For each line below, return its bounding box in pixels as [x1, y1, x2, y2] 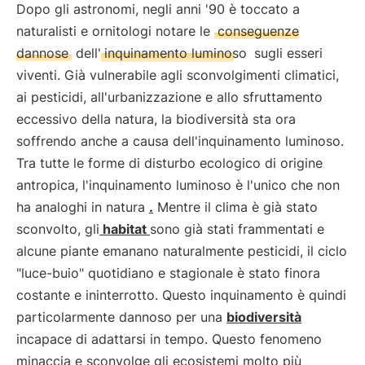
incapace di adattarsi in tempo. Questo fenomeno [16, 331, 322, 347]
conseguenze [218, 23, 299, 39]
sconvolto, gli [16, 221, 99, 237]
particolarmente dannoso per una [16, 309, 226, 325]
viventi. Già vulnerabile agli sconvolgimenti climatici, [16, 67, 339, 83]
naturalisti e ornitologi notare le [16, 23, 214, 39]
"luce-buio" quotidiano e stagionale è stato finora [16, 265, 320, 281]
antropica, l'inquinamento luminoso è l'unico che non [16, 177, 340, 193]
